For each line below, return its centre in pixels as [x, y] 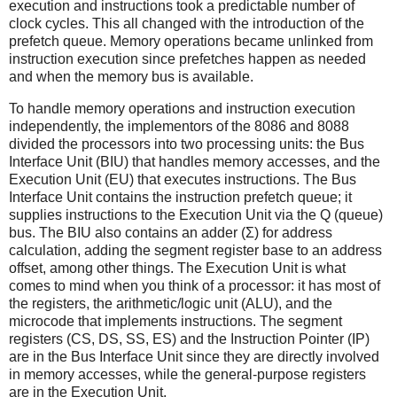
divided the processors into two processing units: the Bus [187, 144]
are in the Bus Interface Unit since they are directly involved [194, 356]
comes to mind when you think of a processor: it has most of [195, 285]
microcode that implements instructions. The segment [175, 321]
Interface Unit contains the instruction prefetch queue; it [180, 197]
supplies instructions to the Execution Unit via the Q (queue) [196, 214]
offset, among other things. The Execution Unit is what [177, 268]
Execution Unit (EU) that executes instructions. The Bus [183, 179]
